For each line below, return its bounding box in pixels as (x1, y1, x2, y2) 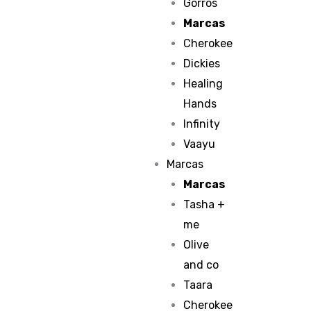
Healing (183, 77, 224, 90)
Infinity (183, 117, 221, 131)
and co (183, 258, 219, 271)
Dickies (183, 57, 221, 70)
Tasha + (183, 198, 226, 211)
